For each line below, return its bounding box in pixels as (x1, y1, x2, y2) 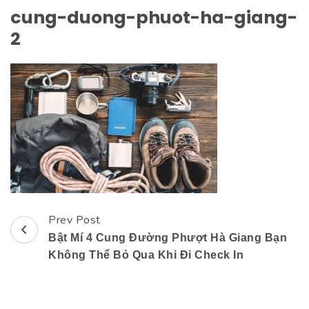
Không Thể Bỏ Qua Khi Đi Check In (48, 249, 243, 261)
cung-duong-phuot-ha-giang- (10, 6, 297, 30)
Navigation (10, 243, 101, 268)
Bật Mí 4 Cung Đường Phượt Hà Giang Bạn (48, 232, 287, 243)
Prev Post (48, 212, 101, 228)
